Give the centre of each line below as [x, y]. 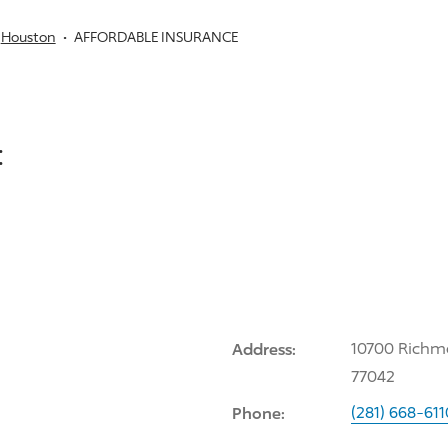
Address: [263, 348]
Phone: [258, 412]
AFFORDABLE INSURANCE [155, 36]
